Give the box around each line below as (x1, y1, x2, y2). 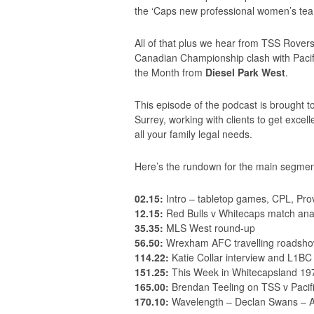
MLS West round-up (163, 221, 255, 235)
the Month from (135, 65, 205, 79)
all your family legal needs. (135, 127, 252, 141)
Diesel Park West (205, 65, 285, 79)
